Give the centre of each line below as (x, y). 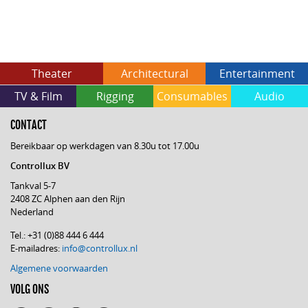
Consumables (192, 97)
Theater (52, 74)
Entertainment (257, 74)
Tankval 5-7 (33, 186)
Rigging (115, 97)
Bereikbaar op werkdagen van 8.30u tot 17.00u (105, 146)
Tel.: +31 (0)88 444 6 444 (57, 235)
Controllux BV (40, 166)
